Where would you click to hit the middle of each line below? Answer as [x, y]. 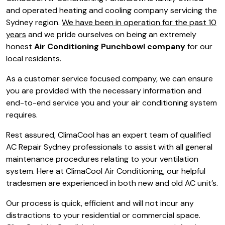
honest [20, 47]
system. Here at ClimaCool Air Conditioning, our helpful [106, 171]
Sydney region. [34, 23]
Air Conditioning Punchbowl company [111, 47]
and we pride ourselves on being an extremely [111, 35]
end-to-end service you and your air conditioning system [111, 103]
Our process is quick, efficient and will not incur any [100, 203]
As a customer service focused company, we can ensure [109, 79]
